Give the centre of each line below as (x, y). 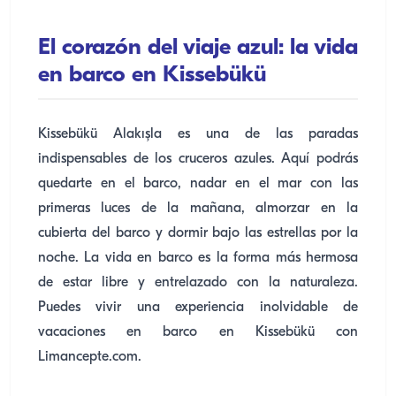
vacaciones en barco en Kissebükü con (198, 332)
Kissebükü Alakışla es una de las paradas (198, 134)
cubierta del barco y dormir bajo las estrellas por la (198, 233)
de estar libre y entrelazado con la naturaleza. (198, 283)
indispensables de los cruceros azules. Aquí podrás (198, 159)
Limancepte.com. (90, 357)
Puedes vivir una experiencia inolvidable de (198, 308)
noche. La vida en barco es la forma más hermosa (198, 258)
